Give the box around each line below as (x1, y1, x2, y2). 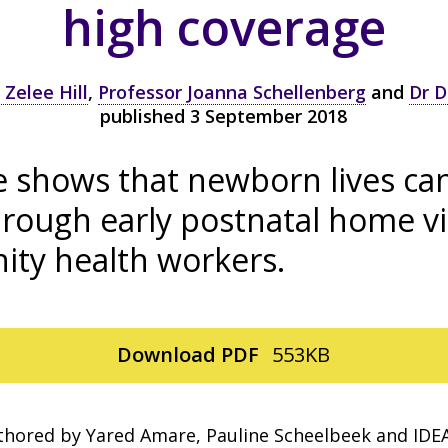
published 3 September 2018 (100, 104, 348, 128)
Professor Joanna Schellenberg (97, 80, 366, 104)
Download (117, 341, 222, 368)
